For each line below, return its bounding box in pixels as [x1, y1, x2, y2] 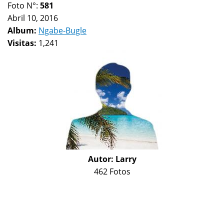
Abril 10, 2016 [7, 12, 58, 24]
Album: [7, 25, 38, 36]
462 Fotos [93, 166, 130, 177]
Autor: [87, 153, 115, 165]
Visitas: [7, 37, 38, 49]
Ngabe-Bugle [38, 25, 86, 36]
